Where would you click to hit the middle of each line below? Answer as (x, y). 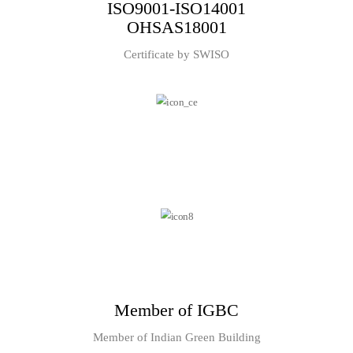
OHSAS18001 (176, 28)
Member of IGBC (176, 310)
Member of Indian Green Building (176, 338)
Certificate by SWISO (176, 55)
